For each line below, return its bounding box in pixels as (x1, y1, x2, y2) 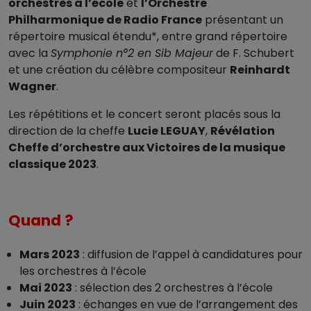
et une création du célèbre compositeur (8, 62, 230, 78)
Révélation (210, 123, 275, 140)
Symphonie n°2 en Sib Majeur (51, 45, 213, 62)
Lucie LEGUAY (128, 123, 205, 140)
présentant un (202, 12, 283, 28)
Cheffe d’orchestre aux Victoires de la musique (8, 140, 285, 156)
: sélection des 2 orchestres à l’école (72, 280, 273, 296)
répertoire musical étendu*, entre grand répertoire (8, 28, 287, 45)
